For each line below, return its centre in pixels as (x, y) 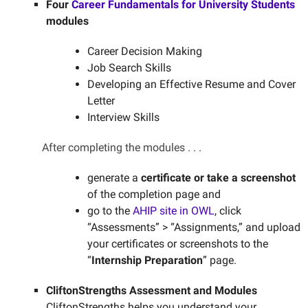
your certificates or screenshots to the (177, 244)
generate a (114, 178)
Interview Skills (123, 118)
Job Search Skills (129, 68)
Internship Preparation (147, 261)
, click (228, 211)
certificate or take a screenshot (218, 178)
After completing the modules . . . (113, 148)
